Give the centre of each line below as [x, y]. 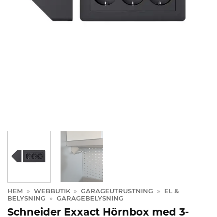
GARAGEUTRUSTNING [117, 191]
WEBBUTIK [52, 191]
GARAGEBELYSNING [90, 199]
